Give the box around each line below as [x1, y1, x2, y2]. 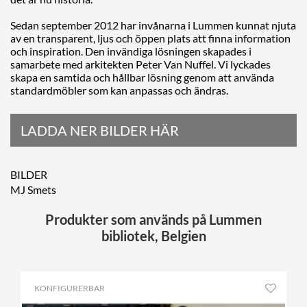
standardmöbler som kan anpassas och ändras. [10, 84, 228, 97]
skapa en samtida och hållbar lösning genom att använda [10, 71, 274, 84]
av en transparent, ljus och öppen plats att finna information [10, 32, 291, 45]
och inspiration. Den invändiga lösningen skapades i [10, 45, 251, 58]
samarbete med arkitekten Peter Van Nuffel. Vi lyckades [10, 58, 271, 71]
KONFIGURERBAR [34, 283, 105, 293]
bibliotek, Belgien [101, 228, 206, 244]
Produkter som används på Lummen [45, 211, 262, 228]
